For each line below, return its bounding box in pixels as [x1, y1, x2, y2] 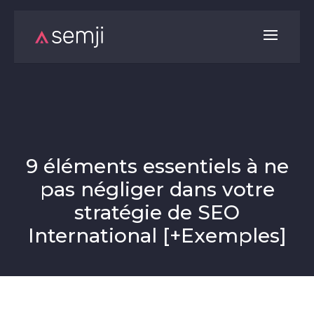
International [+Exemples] [27, 224, 287, 248]
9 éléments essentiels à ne [25, 154, 289, 179]
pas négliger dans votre [39, 177, 275, 202]
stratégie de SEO [74, 200, 240, 225]
